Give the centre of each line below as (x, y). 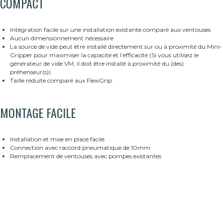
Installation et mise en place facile (57, 139)
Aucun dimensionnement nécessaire (62, 38)
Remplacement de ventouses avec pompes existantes (86, 156)
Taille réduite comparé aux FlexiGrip (61, 81)
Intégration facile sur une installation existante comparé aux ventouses (110, 30)
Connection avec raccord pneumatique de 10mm (80, 148)
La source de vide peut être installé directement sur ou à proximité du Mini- (116, 47)
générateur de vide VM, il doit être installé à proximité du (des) (97, 64)
